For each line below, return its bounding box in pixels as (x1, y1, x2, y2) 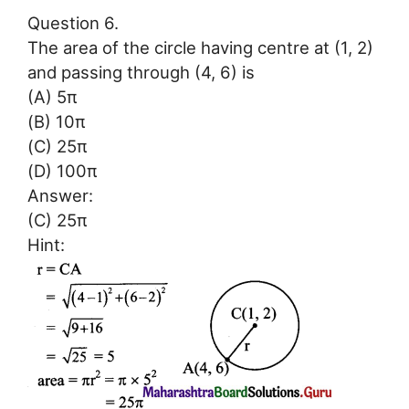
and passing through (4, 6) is (27, 61, 255, 82)
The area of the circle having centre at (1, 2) (27, 37, 373, 58)
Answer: (27, 184, 93, 205)
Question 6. (27, 12, 119, 33)
